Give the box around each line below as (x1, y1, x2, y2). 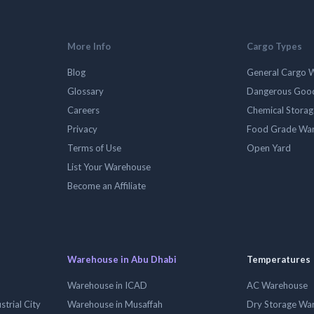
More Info (67, 41, 111, 52)
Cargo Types (247, 41, 302, 52)
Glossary (67, 86, 104, 97)
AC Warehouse (247, 280, 308, 291)
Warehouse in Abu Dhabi (67, 254, 177, 265)
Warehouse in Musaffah (67, 299, 163, 310)
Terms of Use (67, 142, 121, 153)
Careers (67, 104, 100, 116)
